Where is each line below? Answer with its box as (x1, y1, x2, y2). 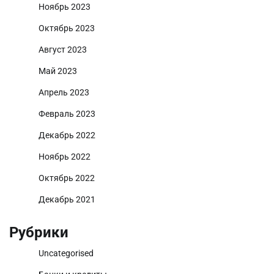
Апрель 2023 (39, 87, 89, 97)
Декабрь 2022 (39, 130, 95, 140)
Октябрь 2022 (39, 172, 95, 183)
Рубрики (9, 223, 68, 241)
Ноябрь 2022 (39, 151, 91, 161)
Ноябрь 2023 (39, 1, 91, 12)
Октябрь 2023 (39, 23, 95, 33)
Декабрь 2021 (39, 194, 95, 204)
